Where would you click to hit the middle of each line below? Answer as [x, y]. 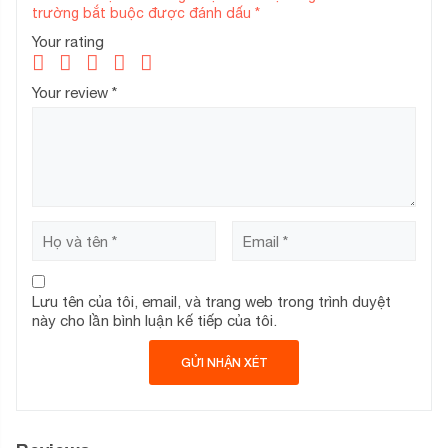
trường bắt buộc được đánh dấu [143, 13]
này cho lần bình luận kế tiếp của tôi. [154, 321]
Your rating [68, 42]
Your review [72, 93]
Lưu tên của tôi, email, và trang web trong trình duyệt [211, 302]
